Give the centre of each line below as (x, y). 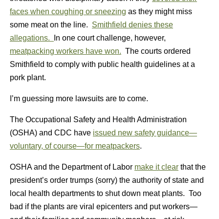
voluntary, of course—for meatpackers (75, 146)
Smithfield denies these (132, 25)
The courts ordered (156, 51)
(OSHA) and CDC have (51, 133)
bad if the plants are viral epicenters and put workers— (104, 207)
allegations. (32, 38)
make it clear (156, 167)
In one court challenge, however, (110, 38)
